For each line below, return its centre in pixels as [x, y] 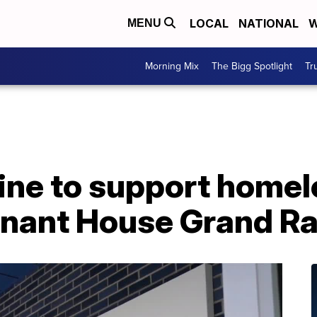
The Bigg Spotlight [252, 66]
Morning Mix [172, 66]
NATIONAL [269, 24]
